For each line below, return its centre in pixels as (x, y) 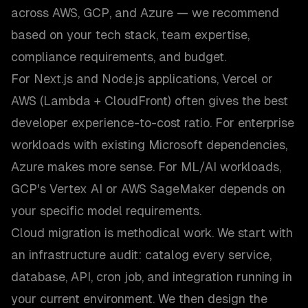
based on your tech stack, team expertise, (130, 35)
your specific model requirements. (106, 211)
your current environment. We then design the (139, 299)
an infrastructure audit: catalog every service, (141, 255)
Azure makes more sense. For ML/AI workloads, (146, 167)
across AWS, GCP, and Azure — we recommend (145, 13)
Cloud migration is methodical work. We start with (152, 233)
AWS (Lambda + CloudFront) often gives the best (150, 101)
